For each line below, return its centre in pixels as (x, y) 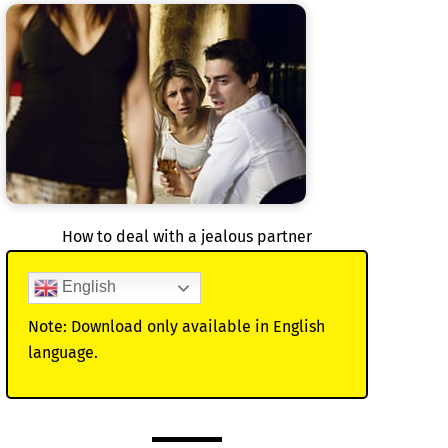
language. (62, 353)
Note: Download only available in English (176, 327)
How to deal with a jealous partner (186, 237)
